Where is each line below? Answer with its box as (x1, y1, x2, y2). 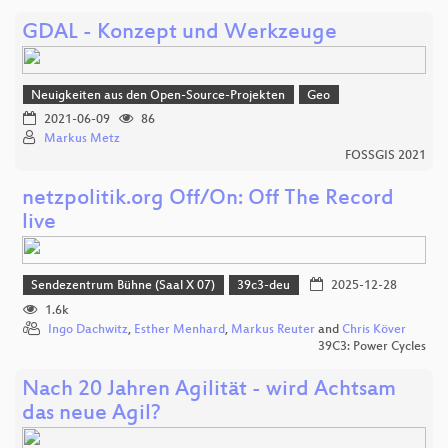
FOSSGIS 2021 (345, 149, 426, 164)
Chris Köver (342, 322, 406, 337)
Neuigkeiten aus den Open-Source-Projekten (31, 88, 286, 103)
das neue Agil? (22, 401, 161, 427)
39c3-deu (237, 279, 291, 294)
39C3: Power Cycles (318, 339, 426, 354)
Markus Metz (44, 132, 120, 147)
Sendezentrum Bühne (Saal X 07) (31, 279, 216, 294)
